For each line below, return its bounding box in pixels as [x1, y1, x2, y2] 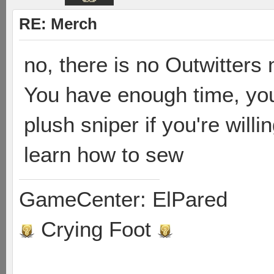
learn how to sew [24, 143, 183, 166]
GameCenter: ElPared [19, 187, 228, 211]
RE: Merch [19, 15, 97, 32]
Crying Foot [35, 217, 157, 241]
